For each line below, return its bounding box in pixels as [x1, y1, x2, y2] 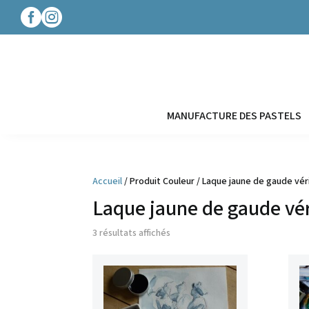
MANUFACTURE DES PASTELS [166, 108, 301, 124]
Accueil [92, 175, 123, 189]
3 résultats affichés [92, 226, 171, 241]
